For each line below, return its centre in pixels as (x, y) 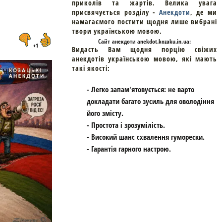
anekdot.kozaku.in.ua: (163, 42)
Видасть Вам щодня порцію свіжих (144, 50)
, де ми (204, 12)
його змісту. (105, 113)
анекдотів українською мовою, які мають (144, 59)
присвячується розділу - (115, 12)
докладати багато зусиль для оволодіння (150, 101)
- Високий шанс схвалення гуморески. (146, 137)
